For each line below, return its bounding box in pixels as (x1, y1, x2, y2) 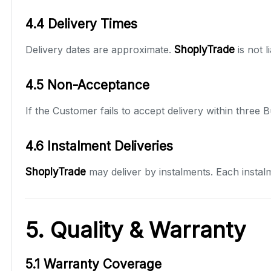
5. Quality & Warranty (25, 216, 246, 243)
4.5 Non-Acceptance (25, 77, 149, 93)
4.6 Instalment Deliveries (25, 138, 173, 154)
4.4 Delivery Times (25, 16, 137, 31)
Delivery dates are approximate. (25, 43, 174, 56)
